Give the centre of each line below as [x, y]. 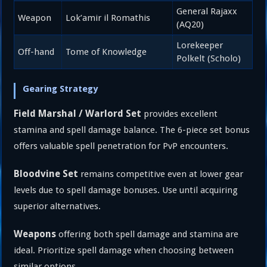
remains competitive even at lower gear [161, 174]
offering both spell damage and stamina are [148, 234]
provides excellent [180, 114]
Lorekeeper [200, 46]
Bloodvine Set [46, 173]
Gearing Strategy [60, 89]
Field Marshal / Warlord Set [78, 113]
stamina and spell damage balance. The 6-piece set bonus [132, 130]
